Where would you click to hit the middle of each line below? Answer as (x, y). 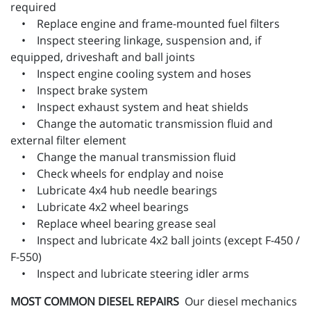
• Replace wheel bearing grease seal (113, 224)
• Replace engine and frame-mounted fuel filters (145, 24)
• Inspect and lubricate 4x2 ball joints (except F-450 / (155, 241)
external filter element (68, 141)
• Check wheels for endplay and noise (117, 174)
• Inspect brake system (79, 91)
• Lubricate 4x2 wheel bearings (100, 207)
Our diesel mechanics (241, 302)
